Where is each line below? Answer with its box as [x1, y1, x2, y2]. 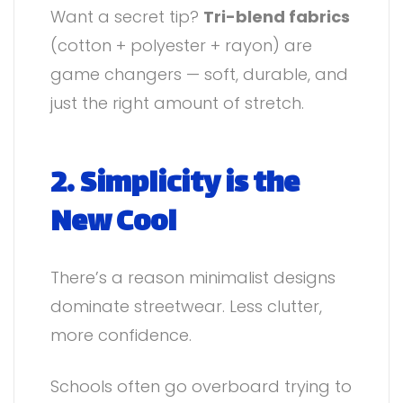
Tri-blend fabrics [203, 5, 350, 29]
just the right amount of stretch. [50, 92, 304, 115]
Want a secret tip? [50, 5, 203, 29]
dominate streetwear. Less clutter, [50, 294, 322, 318]
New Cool [50, 199, 176, 250]
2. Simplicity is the [50, 160, 300, 211]
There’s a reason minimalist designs [50, 265, 336, 289]
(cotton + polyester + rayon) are [50, 34, 312, 58]
